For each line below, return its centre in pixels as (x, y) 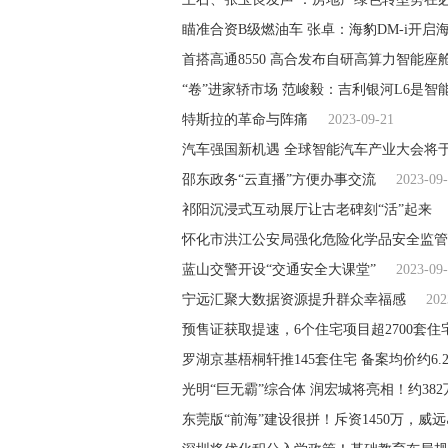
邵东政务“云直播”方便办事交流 (279, 179)
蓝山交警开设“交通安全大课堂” (279, 269)
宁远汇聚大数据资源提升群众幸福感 (294, 299)
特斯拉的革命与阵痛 (245, 119)
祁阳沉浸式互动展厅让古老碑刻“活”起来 (307, 209)
